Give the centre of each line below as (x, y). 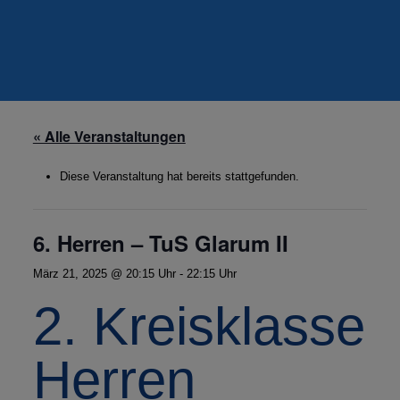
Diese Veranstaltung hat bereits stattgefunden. (179, 176)
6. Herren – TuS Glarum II (160, 243)
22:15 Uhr (211, 274)
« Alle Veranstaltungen (109, 136)
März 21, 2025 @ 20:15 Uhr (104, 274)
